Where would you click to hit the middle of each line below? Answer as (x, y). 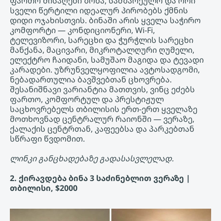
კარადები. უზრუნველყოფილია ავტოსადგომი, (105, 70)
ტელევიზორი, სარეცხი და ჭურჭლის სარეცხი (102, 40)
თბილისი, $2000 (44, 188)
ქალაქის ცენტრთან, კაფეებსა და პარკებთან (102, 129)
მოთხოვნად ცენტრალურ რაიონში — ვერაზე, (102, 119)
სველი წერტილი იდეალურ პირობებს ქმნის (99, 11)
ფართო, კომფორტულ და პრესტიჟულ (87, 99)
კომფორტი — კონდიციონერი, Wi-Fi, (82, 30)
